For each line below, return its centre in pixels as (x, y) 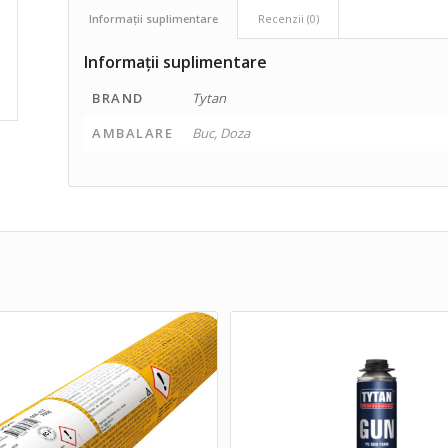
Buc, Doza (221, 133)
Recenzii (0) (289, 19)
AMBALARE (133, 133)
